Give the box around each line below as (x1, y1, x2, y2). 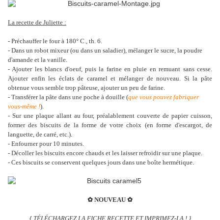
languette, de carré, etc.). (8, 131, 74, 138)
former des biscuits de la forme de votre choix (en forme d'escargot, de (8, 121, 212, 129)
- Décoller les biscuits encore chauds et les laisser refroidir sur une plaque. (8, 149, 204, 157)
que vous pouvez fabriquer (128, 93, 199, 101)
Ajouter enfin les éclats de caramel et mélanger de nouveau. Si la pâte (8, 75, 212, 82)
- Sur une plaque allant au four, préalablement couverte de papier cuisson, (8, 112, 212, 120)
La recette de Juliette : (8, 19, 66, 27)
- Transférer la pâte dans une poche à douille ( (8, 93, 128, 101)
